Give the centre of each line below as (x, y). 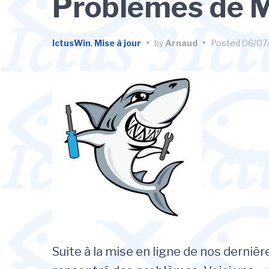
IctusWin (71, 43)
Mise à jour (118, 43)
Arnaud (181, 43)
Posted (226, 43)
